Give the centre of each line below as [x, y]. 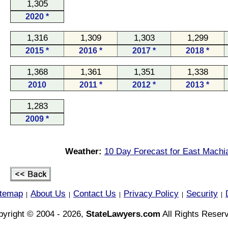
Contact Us [95, 193]
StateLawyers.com [123, 214]
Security [202, 193]
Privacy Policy [151, 193]
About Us [48, 193]
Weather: [83, 151]
